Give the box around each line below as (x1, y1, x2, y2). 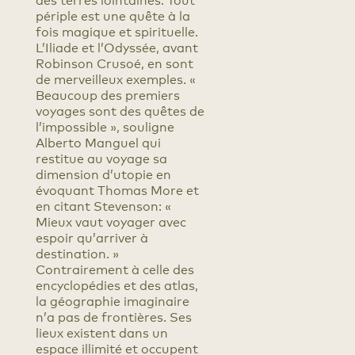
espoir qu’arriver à (35, 232, 148, 245)
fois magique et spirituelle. (35, 26, 198, 39)
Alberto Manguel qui (35, 137, 161, 150)
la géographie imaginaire (35, 296, 189, 308)
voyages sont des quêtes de (35, 105, 204, 118)
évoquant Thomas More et (35, 185, 199, 197)
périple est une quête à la (35, 10, 190, 23)
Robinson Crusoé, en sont (35, 58, 193, 71)
